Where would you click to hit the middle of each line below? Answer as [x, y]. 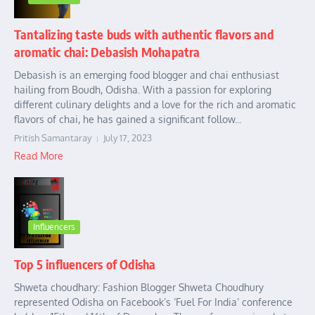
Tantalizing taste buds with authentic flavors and [144, 34]
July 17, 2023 [128, 138]
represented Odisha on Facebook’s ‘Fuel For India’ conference [153, 302]
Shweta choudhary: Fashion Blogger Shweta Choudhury [139, 287]
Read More [39, 156]
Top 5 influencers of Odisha [85, 264]
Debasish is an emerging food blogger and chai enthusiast [147, 75]
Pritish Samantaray [53, 138]
